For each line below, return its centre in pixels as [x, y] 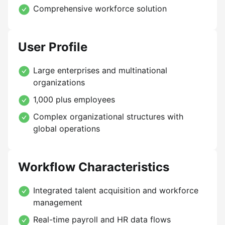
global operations [67, 129]
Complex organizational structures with [108, 117]
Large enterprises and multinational [100, 70]
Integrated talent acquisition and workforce [116, 190]
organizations [59, 82]
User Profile [53, 47]
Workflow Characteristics [94, 167]
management [58, 202]
